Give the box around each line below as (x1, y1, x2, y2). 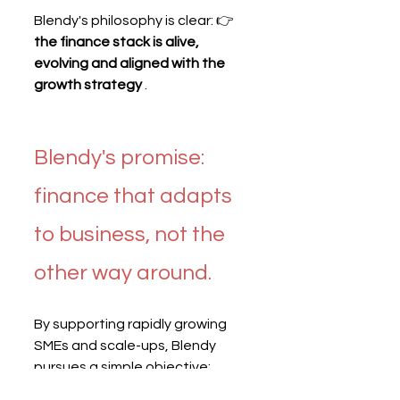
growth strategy (34, 78, 142, 93)
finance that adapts (34, 185, 237, 208)
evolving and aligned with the (34, 56, 228, 71)
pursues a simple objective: (34, 360, 211, 375)
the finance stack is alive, (34, 35, 202, 50)
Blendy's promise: (34, 146, 209, 170)
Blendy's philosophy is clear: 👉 (34, 13, 237, 29)
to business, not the (34, 223, 229, 246)
